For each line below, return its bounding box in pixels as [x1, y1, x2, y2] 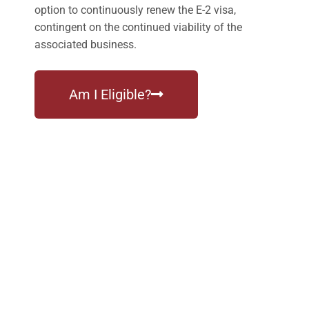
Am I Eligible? [69, 86, 151, 103]
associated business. [34, 37, 137, 51]
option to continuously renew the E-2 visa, [34, 3, 236, 17]
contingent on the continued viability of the [34, 20, 242, 34]
